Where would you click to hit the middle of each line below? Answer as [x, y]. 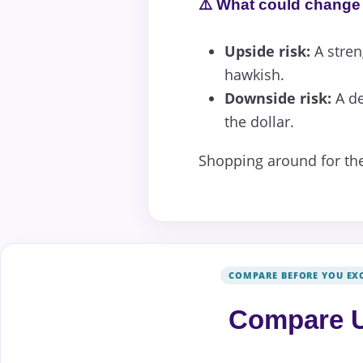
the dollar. [259, 122]
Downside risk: [278, 98]
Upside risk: [267, 51]
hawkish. [254, 75]
